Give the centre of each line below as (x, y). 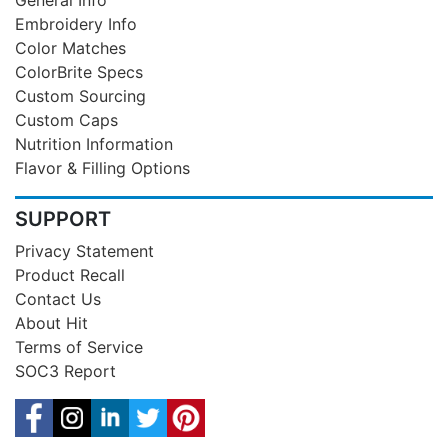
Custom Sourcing (80, 96)
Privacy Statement (84, 251)
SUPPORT (63, 219)
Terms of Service (79, 347)
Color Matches (70, 48)
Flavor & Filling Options (102, 168)
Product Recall (70, 275)
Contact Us (58, 299)
